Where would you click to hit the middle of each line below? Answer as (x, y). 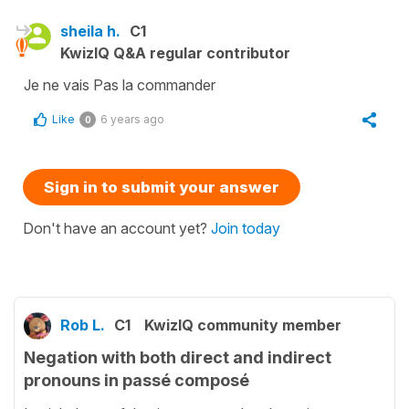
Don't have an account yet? (117, 228)
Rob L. (83, 325)
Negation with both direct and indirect (178, 357)
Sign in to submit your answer (162, 187)
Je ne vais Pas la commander (120, 84)
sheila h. (90, 31)
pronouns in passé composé (136, 380)
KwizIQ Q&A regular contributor (175, 52)
